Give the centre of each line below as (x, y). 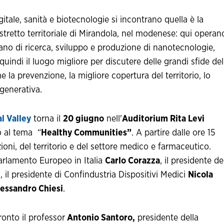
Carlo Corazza (132, 161)
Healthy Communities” (86, 133)
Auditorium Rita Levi (163, 119)
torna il (47, 119)
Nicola (200, 175)
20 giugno (83, 119)
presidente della (167, 218)
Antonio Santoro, (100, 218)
